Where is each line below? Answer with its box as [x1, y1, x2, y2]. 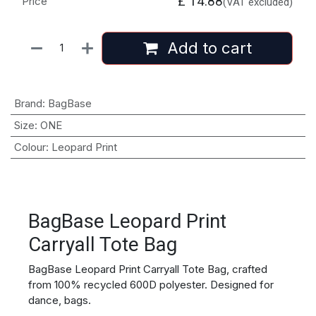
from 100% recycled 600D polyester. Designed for [28, 277, 274, 291]
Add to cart [163, 38, 252, 57]
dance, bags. [28, 293, 91, 307]
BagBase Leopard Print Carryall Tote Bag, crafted [28, 262, 267, 276]
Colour [13, 140, 46, 154]
